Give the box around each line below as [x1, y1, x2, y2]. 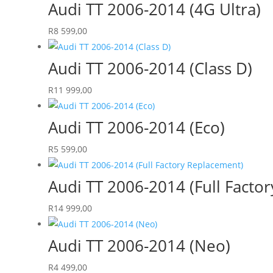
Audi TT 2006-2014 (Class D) [48, 57, 252, 79]
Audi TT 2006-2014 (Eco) [48, 116, 225, 138]
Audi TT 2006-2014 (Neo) [48, 234, 230, 257]
